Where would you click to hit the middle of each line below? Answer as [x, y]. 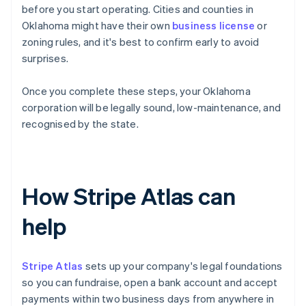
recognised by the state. [80, 124]
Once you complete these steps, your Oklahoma [136, 91]
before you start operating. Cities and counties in [138, 9]
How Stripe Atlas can [129, 196]
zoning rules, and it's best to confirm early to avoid [141, 42]
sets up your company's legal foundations [183, 266]
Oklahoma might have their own [97, 26]
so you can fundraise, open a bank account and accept [150, 282]
